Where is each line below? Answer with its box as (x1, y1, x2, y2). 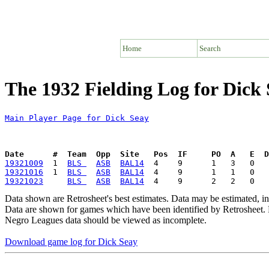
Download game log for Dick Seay (5, 236, 138, 247)
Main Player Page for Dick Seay (5, 113, 149, 122)
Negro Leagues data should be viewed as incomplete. (5, 214, 207, 225)
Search (199, 43, 221, 53)
